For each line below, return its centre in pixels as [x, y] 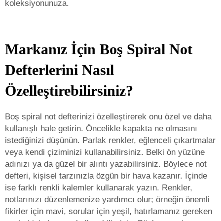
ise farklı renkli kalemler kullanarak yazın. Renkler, [99, 188]
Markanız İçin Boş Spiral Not [99, 49]
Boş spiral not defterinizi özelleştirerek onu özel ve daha [108, 117]
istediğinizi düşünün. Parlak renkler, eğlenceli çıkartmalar [110, 140]
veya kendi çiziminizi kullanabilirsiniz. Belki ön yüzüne [105, 152]
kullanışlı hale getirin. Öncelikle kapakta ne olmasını [101, 129]
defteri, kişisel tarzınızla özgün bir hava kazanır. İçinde [106, 176]
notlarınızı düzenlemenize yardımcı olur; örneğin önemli [107, 200]
